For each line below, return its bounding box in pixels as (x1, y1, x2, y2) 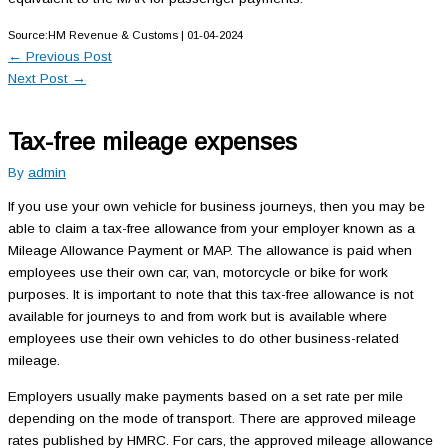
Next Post (8, 70, 72, 86)
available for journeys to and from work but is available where (8, 308, 387, 324)
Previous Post (22, 48, 112, 64)
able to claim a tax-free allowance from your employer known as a (8, 220, 415, 236)
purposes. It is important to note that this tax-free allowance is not (8, 286, 414, 302)
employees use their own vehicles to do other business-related (8, 330, 399, 346)
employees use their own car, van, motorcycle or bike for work (8, 264, 388, 280)
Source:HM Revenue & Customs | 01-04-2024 (8, 28, 243, 41)
